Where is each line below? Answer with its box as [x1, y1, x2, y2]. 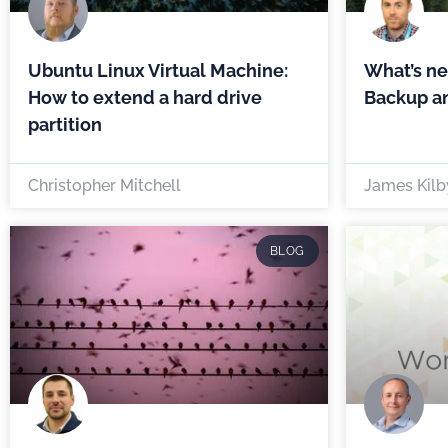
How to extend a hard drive [28, 86, 262, 108]
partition [28, 113, 102, 135]
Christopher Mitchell [28, 175, 181, 195]
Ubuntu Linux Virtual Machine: [28, 59, 288, 81]
